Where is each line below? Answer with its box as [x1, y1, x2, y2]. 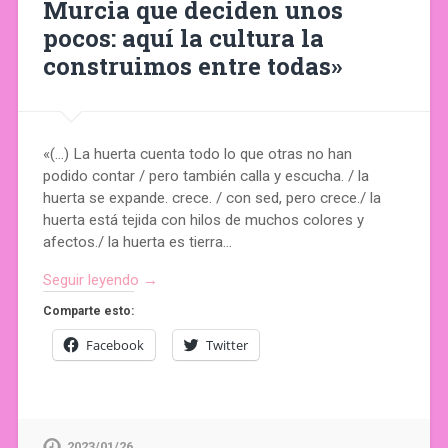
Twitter [205, 336, 248, 355]
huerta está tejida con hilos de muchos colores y [42, 210, 364, 229]
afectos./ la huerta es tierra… [42, 232, 232, 251]
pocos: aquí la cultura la [42, 21, 324, 54]
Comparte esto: [42, 304, 134, 319]
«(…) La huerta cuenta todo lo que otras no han [42, 144, 352, 163]
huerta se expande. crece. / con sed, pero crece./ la [42, 188, 381, 207]
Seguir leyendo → [42, 271, 158, 290]
